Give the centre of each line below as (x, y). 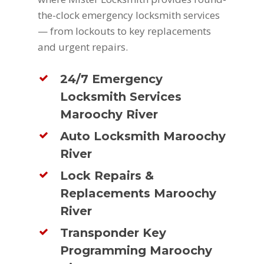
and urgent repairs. (83, 47)
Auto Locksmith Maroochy (143, 136)
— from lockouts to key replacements (124, 31)
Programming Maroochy (136, 250)
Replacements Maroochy (138, 193)
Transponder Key (113, 232)
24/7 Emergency (112, 79)
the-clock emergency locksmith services (129, 15)
